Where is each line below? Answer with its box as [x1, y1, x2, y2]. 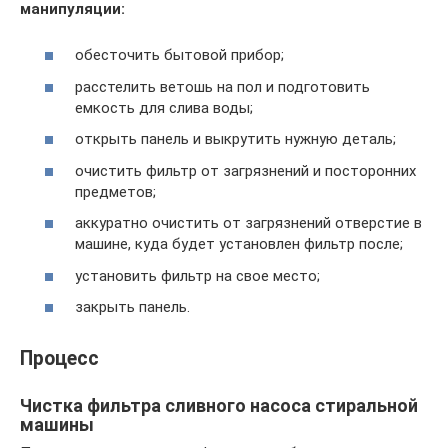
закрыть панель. [75, 298, 190, 317]
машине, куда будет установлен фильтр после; [75, 235, 403, 254]
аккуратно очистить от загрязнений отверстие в [75, 214, 422, 233]
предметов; [75, 182, 156, 201]
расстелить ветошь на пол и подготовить [75, 77, 370, 96]
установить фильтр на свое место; [75, 266, 320, 285]
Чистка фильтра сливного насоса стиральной [20, 394, 418, 416]
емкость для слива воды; [75, 98, 253, 117]
